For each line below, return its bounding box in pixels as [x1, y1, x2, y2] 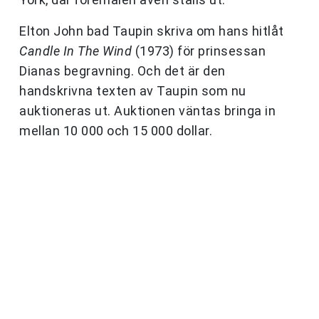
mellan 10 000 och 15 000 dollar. [19, 123, 212, 139]
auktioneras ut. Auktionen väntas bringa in [19, 103, 276, 119]
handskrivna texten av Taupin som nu [19, 83, 246, 99]
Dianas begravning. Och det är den [19, 63, 226, 79]
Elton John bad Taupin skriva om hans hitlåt [19, 23, 284, 39]
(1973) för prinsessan [132, 43, 266, 59]
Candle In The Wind [19, 43, 132, 59]
